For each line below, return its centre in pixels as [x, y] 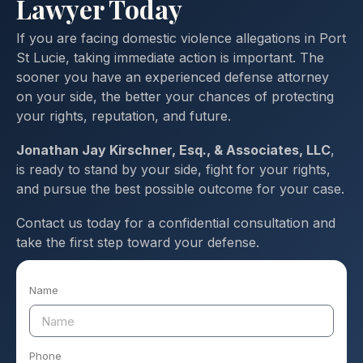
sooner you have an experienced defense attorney [173, 77]
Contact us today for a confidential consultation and [176, 223]
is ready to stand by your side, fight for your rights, [173, 169]
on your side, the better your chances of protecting [175, 96]
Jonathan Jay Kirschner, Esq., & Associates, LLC [173, 150]
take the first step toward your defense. [138, 242]
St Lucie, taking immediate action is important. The [170, 58]
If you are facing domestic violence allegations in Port [181, 38]
